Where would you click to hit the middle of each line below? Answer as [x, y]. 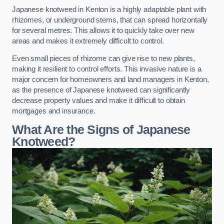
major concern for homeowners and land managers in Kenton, [110, 80]
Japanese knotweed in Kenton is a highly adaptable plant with [109, 9]
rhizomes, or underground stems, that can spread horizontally [110, 20]
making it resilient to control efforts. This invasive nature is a [107, 69]
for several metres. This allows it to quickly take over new [103, 30]
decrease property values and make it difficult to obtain [98, 101]
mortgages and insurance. [54, 111]
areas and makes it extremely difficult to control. [88, 41]
